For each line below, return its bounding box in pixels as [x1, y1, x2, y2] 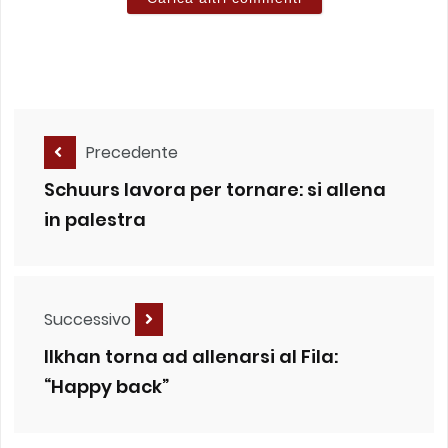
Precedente [86, 140, 178, 164]
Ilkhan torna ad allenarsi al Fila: [44, 344, 338, 370]
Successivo [44, 307, 135, 331]
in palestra [44, 207, 146, 233]
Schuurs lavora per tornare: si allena [44, 177, 386, 203]
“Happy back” [44, 374, 169, 400]
